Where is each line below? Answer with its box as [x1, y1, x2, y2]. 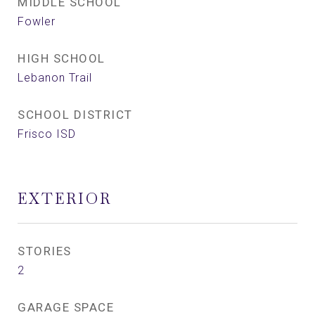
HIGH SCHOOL [18, 51, 105, 65]
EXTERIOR [18, 189, 112, 208]
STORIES [18, 244, 72, 258]
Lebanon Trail [18, 71, 92, 84]
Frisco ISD [18, 127, 76, 141]
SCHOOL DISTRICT [18, 108, 133, 122]
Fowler [18, 15, 56, 28]
